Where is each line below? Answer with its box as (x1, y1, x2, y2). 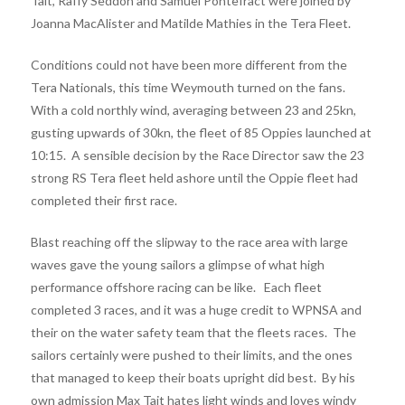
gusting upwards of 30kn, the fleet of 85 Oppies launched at (30, 124, 372, 140)
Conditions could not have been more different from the (30, 56, 347, 72)
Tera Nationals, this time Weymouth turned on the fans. (30, 79, 348, 95)
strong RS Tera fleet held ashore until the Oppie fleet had (30, 169, 358, 185)
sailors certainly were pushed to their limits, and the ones (30, 346, 353, 363)
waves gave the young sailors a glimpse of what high (30, 256, 325, 272)
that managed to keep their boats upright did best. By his (30, 369, 355, 385)
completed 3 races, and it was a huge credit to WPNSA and (30, 301, 362, 317)
